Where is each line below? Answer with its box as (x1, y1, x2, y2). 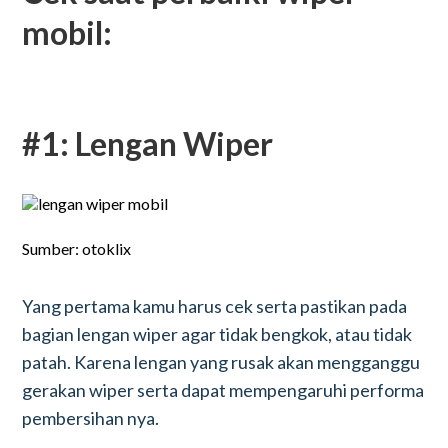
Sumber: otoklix (22, 239, 132, 258)
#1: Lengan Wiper (22, 124, 274, 163)
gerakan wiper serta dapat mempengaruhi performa (22, 379, 425, 401)
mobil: (22, 13, 113, 52)
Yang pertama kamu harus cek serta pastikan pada (22, 295, 408, 317)
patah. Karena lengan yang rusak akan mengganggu (22, 351, 421, 373)
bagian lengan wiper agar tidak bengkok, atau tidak (22, 323, 413, 345)
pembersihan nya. (22, 407, 160, 429)
